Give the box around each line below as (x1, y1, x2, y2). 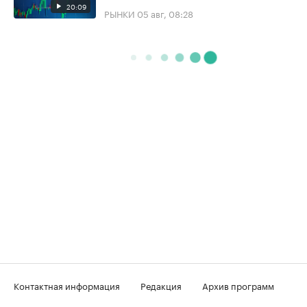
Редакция (140, 278, 182, 292)
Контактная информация (14, 278, 120, 292)
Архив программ (202, 278, 274, 292)
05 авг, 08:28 (137, 5, 193, 20)
